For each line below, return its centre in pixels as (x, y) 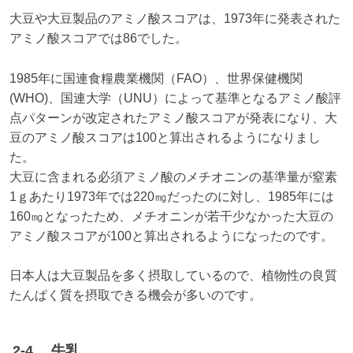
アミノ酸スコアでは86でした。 (98, 39)
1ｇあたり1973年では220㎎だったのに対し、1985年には (172, 196)
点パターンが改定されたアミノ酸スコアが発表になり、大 (173, 117)
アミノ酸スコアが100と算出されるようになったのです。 (171, 236)
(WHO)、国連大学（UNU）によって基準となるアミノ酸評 (175, 98)
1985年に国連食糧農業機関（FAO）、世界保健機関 (156, 78)
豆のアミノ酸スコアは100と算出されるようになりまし (165, 137)
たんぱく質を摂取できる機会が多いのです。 (136, 295)
